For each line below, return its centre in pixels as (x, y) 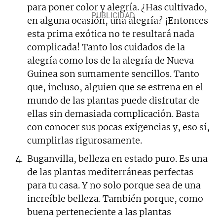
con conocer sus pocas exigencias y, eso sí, (118, 127)
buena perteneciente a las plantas (99, 212)
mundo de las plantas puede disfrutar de (113, 100)
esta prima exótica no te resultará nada (111, 34)
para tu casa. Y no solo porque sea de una (114, 185)
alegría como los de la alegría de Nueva (110, 60)
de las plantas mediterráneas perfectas (110, 172)
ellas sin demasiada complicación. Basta (113, 113)
